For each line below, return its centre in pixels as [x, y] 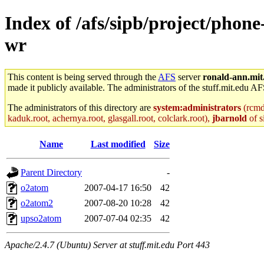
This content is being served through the [83, 77]
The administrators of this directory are [80, 107]
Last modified [118, 144]
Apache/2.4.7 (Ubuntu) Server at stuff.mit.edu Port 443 [107, 245]
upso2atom [41, 218]
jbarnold [230, 118]
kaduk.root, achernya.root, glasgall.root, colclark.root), [110, 118]
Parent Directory [51, 172]
